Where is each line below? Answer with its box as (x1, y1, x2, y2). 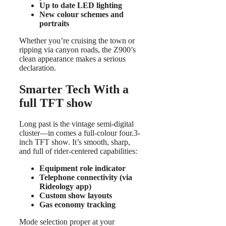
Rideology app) (39, 182, 91, 191)
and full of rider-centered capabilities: (19, 147, 137, 156)
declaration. (19, 63, 56, 72)
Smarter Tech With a (19, 82, 129, 96)
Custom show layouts (39, 191, 112, 200)
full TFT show (19, 96, 92, 109)
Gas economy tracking (39, 200, 116, 209)
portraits (39, 19, 69, 28)
